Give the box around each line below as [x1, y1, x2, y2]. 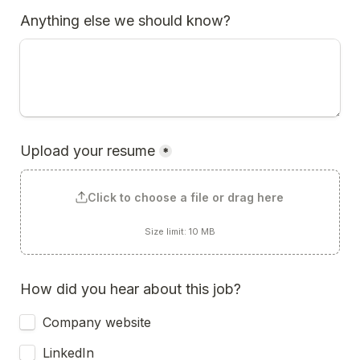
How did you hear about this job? [20, 280, 241, 297]
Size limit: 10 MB [145, 226, 215, 237]
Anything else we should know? [20, 12, 231, 29]
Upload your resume [20, 142, 155, 159]
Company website [43, 314, 151, 330]
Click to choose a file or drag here [87, 190, 284, 204]
